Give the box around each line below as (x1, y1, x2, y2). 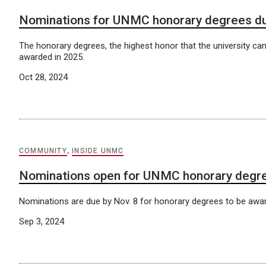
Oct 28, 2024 (19, 72, 68, 83)
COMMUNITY (19, 147, 67, 156)
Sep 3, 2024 (19, 216, 64, 227)
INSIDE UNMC (72, 147, 124, 156)
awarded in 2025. (19, 52, 84, 63)
